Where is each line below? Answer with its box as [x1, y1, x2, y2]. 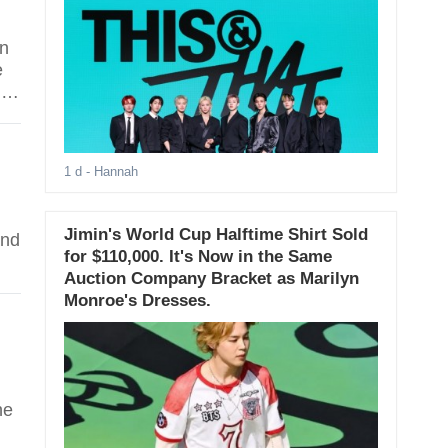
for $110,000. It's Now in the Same [63, 247, 332, 267]
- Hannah [81, 164, 138, 180]
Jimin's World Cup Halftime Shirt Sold [63, 225, 368, 245]
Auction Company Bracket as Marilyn [63, 269, 359, 289]
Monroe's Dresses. [63, 291, 211, 311]
